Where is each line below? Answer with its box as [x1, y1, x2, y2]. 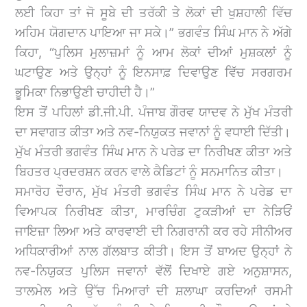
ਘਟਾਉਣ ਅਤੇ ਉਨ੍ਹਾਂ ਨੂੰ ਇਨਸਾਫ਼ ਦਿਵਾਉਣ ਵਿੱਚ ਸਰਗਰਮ [15, 64, 292, 79]
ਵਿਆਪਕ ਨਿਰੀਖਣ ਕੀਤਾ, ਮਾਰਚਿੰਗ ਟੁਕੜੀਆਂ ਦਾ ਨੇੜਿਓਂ [15, 204, 292, 219]
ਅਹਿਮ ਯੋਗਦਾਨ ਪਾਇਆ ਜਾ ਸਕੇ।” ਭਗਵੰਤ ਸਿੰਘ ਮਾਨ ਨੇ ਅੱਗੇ [15, 25, 292, 40]
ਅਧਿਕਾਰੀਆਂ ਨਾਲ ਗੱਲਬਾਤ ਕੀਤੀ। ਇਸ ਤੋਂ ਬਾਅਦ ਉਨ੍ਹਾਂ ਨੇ [15, 243, 292, 258]
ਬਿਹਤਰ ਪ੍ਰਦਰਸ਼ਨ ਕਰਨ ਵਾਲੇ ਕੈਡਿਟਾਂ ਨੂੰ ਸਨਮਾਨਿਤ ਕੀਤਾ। [15, 164, 284, 179]
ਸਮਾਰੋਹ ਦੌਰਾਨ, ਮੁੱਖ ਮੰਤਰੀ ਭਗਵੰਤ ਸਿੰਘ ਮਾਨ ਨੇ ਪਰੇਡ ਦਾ [15, 184, 292, 199]
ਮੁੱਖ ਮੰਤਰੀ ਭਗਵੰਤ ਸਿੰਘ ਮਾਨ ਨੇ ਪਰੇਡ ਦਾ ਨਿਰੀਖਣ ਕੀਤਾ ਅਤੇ [15, 144, 292, 159]
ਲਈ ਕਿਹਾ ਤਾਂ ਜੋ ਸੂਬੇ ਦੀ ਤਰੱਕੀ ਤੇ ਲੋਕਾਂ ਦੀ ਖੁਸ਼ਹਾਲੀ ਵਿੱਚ [15, 5, 292, 20]
